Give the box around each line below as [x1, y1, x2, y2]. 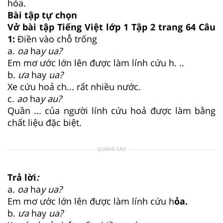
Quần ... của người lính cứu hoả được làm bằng [7, 104, 216, 116]
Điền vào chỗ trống [17, 32, 97, 45]
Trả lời [7, 171, 36, 183]
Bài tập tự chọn [7, 8, 77, 21]
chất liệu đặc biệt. [7, 116, 84, 128]
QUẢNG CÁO [97, 145, 126, 152]
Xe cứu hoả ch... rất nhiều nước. [7, 80, 143, 93]
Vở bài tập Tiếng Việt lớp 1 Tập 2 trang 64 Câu [7, 20, 216, 33]
